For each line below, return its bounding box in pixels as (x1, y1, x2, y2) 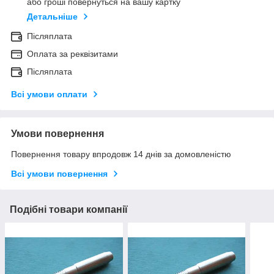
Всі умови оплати (11, 89, 87, 99)
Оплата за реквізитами (27, 48, 118, 59)
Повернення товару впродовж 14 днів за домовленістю (11, 149, 231, 159)
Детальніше (27, 11, 78, 21)
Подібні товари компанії (10, 204, 128, 215)
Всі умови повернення (11, 168, 108, 179)
